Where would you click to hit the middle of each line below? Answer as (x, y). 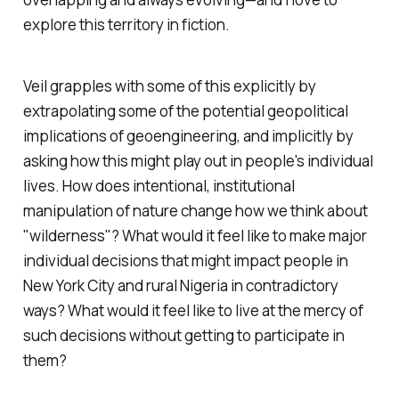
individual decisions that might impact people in (185, 260)
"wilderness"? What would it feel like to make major (195, 235)
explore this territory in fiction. (126, 25)
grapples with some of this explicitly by (181, 85)
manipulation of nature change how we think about (195, 210)
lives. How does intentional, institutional (159, 185)
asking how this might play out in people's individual (198, 160)
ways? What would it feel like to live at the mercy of (193, 310)
